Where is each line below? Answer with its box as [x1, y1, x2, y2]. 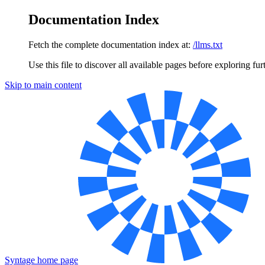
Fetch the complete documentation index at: [28, 39, 190, 50]
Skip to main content [5, 79, 82, 90]
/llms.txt [193, 39, 222, 50]
